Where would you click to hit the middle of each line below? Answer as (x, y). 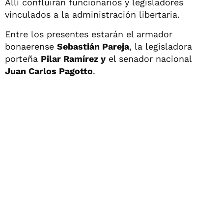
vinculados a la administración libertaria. (92, 15)
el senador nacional (149, 59)
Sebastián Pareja (93, 47)
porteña (23, 59)
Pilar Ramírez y (73, 59)
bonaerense (31, 47)
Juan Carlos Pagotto (49, 71)
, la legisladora (161, 47)
